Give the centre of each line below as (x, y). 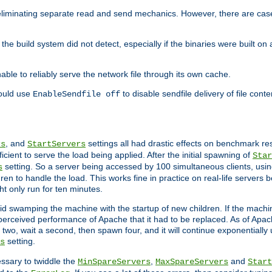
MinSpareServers (114, 262)
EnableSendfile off (76, 94)
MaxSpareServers (192, 262)
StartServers (56, 144)
